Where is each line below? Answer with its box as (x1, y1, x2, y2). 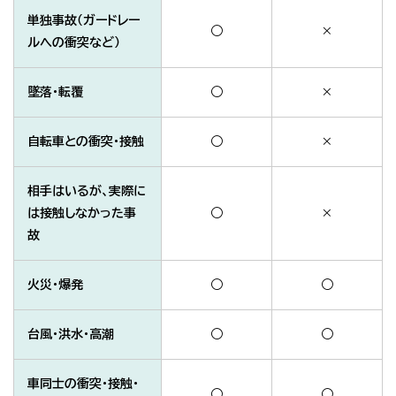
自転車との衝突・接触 (27, 135, 144, 148)
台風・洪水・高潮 (27, 328, 114, 341)
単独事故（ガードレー (27, 14, 140, 27)
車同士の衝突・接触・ (27, 377, 139, 391)
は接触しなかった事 (27, 207, 136, 220)
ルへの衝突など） (27, 36, 120, 49)
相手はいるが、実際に (27, 185, 146, 198)
